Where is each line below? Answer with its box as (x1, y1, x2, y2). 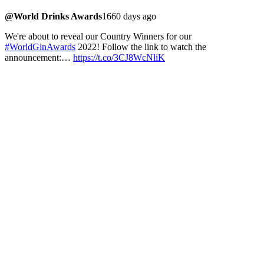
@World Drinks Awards (5, 11, 102, 22)
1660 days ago (102, 11, 156, 22)
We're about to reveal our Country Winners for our (5, 31, 192, 42)
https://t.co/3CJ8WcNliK (73, 52, 165, 63)
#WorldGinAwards (5, 42, 75, 52)
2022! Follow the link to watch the (75, 42, 206, 52)
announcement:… (5, 52, 73, 63)
